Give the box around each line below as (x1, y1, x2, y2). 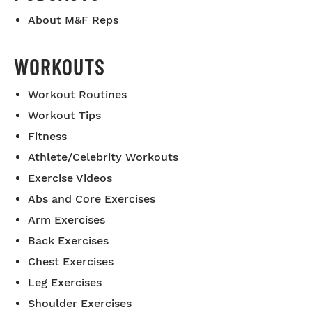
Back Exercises (28, 234, 109, 247)
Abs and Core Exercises (28, 192, 155, 205)
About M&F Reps (28, 13, 118, 26)
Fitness (28, 130, 67, 143)
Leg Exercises (28, 276, 102, 289)
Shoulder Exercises (28, 297, 132, 310)
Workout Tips (28, 109, 101, 122)
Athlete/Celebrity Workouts (28, 150, 178, 164)
